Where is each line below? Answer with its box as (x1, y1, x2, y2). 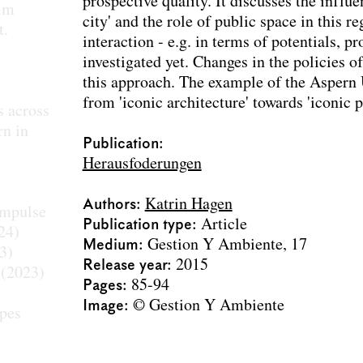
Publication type (82, 216, 192, 234)
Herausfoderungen (82, 156, 202, 173)
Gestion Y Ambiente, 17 (147, 237, 307, 254)
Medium (82, 237, 139, 254)
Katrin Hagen (144, 196, 233, 214)
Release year (82, 257, 167, 275)
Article (200, 216, 247, 234)
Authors (82, 196, 136, 214)
